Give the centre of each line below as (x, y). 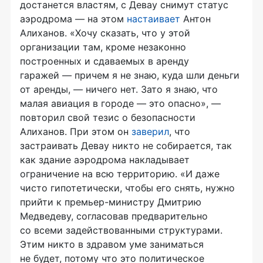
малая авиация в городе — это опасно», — (120, 103)
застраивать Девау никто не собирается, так (126, 145)
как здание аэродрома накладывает (105, 159)
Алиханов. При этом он (76, 131)
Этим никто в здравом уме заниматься (112, 244)
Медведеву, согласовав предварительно (114, 216)
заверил (150, 131)
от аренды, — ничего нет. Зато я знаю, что (119, 89)
